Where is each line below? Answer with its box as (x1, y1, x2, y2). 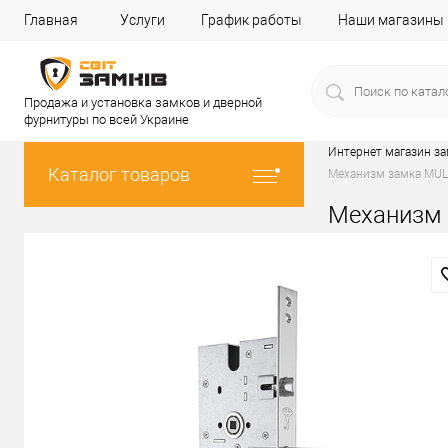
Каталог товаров (48, 164, 190, 185)
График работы (201, 12, 302, 28)
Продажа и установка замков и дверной (24, 95, 262, 110)
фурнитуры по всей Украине (24, 112, 189, 127)
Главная (24, 12, 78, 28)
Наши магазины (338, 12, 444, 28)
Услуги (120, 12, 165, 28)
